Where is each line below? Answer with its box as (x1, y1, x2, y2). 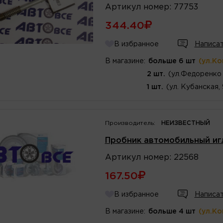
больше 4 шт (148, 208, 196, 215)
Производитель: (105, 120, 155, 126)
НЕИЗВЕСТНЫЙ (161, 120, 210, 126)
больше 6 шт (148, 58, 196, 64)
